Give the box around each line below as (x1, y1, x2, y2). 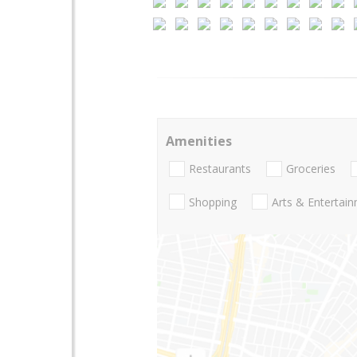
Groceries (286, 161, 335, 177)
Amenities (166, 132, 232, 150)
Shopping (189, 194, 237, 210)
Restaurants (189, 161, 251, 177)
